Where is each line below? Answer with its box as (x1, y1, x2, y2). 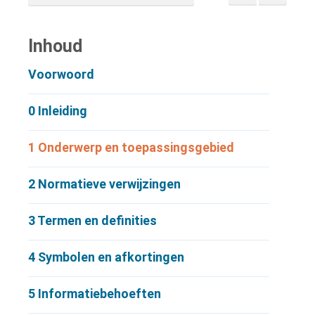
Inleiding (38, 103, 87, 118)
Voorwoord (28, 67, 94, 82)
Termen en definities (37, 213, 157, 228)
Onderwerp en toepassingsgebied (38, 140, 234, 155)
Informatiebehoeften (38, 286, 161, 301)
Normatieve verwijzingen (38, 176, 181, 191)
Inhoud (28, 36, 82, 56)
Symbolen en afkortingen (38, 250, 184, 264)
